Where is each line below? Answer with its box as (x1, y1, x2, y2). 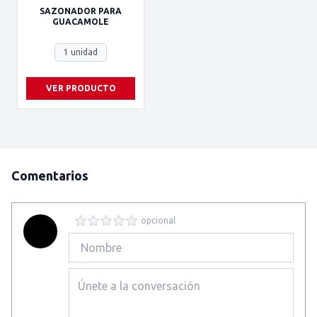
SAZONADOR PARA (40, 6, 122, 16)
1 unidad (64, 47, 98, 57)
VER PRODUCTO (45, 83, 116, 93)
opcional (141, 216, 175, 225)
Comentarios (11, 168, 88, 183)
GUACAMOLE (52, 17, 109, 26)
